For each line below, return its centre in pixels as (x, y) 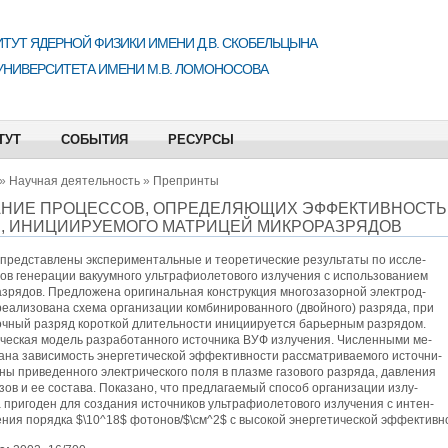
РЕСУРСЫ (200, 139)
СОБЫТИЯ (94, 139)
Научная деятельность (74, 181)
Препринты (185, 181)
